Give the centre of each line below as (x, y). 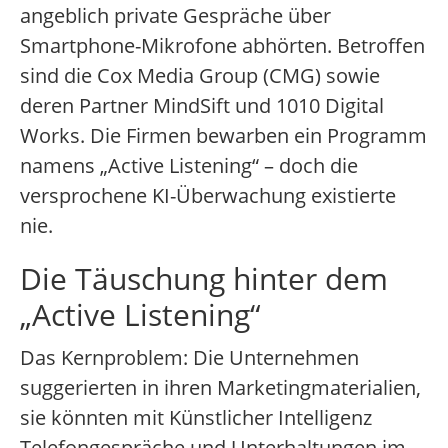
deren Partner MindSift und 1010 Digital (202, 106)
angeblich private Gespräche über (175, 16)
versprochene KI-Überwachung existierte (208, 196)
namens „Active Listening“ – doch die (189, 166)
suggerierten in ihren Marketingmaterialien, (220, 388)
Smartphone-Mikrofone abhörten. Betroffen (222, 46)
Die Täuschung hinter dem (204, 279)
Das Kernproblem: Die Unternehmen (189, 358)
